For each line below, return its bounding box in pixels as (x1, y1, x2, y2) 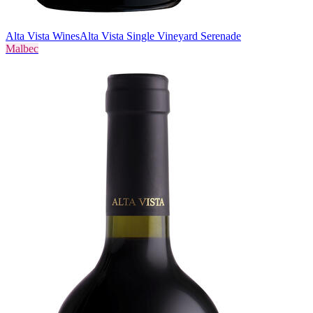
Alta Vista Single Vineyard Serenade (80, 29, 241, 42)
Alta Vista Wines (6, 29, 80, 42)
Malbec (6, 42, 38, 54)
